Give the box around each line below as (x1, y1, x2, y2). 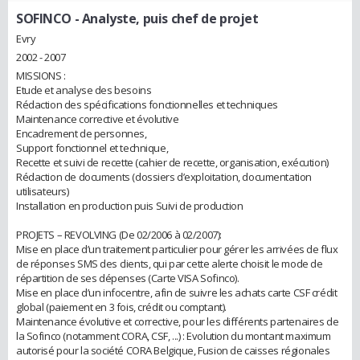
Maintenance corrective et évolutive (16, 112, 179, 127)
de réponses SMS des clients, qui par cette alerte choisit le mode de (16, 256, 323, 272)
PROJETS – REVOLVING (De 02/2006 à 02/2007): (16, 227, 222, 243)
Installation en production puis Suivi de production (16, 198, 243, 214)
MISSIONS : (16, 68, 66, 84)
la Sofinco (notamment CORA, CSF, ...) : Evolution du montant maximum (16, 329, 331, 344)
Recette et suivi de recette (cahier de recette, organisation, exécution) (16, 155, 329, 170)
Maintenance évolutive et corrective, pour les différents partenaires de (16, 314, 339, 329)
